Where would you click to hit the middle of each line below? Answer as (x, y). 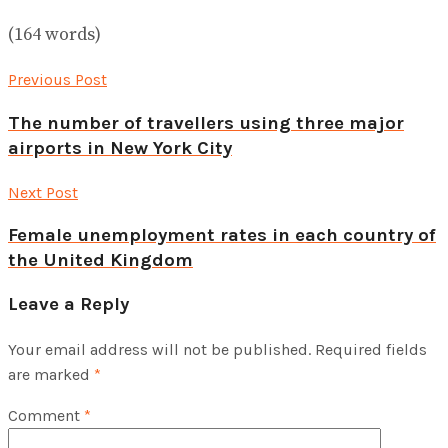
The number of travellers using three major (206, 122)
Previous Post (57, 80)
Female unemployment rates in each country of (222, 235)
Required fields (371, 349)
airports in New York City (120, 147)
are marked (51, 374)
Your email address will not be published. (159, 349)
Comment (46, 415)
